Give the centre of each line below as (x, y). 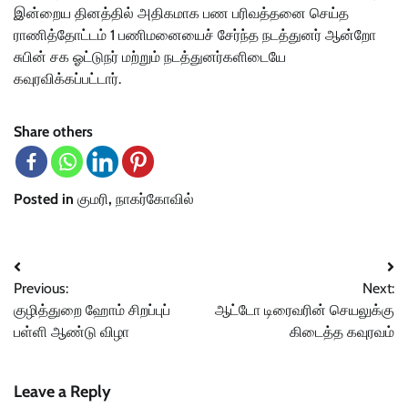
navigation (62, 303)
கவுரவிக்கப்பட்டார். (67, 78)
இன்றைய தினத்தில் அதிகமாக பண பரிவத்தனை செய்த (181, 13)
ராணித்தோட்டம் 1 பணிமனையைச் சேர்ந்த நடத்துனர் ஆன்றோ (195, 35)
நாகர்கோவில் (155, 199)
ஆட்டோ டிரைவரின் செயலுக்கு (305, 310)
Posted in (46, 199)
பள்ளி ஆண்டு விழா (71, 331)
